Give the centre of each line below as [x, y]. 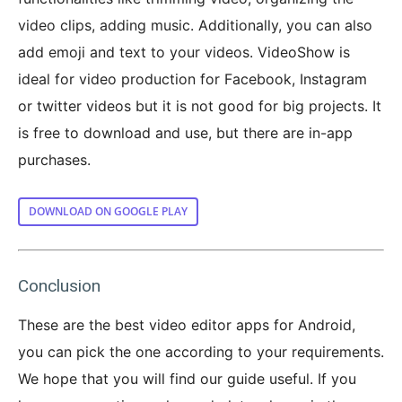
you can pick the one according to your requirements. [201, 351]
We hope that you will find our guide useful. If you [187, 378]
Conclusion [59, 285]
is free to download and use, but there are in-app [185, 132]
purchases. [54, 159]
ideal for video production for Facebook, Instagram [192, 79]
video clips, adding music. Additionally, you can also [195, 25]
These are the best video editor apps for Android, [187, 324]
